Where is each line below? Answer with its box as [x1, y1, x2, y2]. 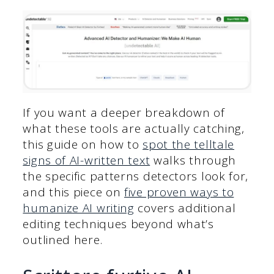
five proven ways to [124, 184, 234, 201]
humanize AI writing [23, 200, 135, 217]
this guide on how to [23, 136, 143, 153]
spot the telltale [143, 136, 235, 153]
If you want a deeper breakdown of [23, 105, 225, 121]
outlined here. [23, 232, 103, 248]
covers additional [134, 200, 236, 217]
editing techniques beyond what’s [23, 216, 214, 232]
